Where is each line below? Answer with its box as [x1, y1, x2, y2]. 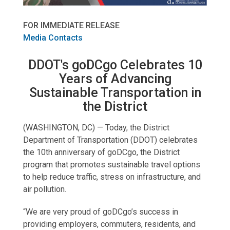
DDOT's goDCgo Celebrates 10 [28, 57, 202, 73]
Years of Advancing [59, 71, 171, 87]
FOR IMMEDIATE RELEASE [23, 20, 120, 30]
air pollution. [23, 184, 66, 195]
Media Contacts [23, 32, 83, 43]
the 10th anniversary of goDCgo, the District [23, 147, 180, 158]
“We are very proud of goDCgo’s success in [23, 207, 178, 217]
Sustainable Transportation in [29, 85, 201, 101]
